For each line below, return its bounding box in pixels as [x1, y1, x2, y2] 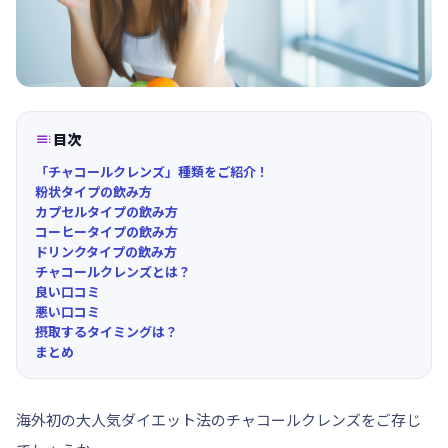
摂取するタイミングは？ [35, 322, 178, 341]
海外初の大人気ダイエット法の [16, 409, 226, 430]
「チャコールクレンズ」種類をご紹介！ [35, 162, 269, 181]
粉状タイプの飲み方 [35, 182, 152, 201]
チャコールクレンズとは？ [35, 262, 191, 281]
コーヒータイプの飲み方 [35, 222, 178, 241]
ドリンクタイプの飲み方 [35, 242, 177, 261]
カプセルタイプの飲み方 [35, 202, 178, 221]
